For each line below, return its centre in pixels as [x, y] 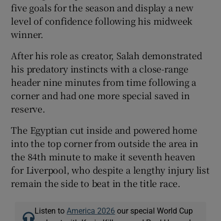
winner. [27, 34]
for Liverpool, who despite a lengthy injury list [110, 169]
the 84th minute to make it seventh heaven [103, 156]
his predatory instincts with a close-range [100, 68]
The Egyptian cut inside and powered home [104, 129]
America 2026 [91, 210]
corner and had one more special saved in [100, 95]
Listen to [51, 210]
